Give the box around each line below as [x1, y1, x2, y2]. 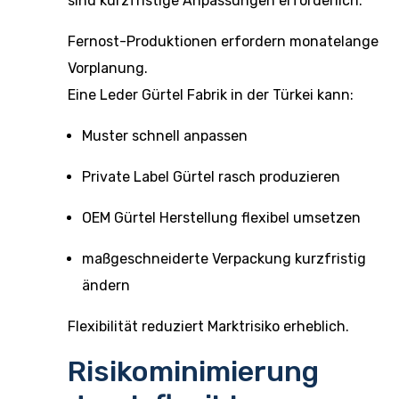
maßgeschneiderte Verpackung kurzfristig [82, 250, 366, 267]
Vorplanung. [68, 60, 148, 77]
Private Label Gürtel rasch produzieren [82, 168, 340, 185]
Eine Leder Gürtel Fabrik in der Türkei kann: [68, 86, 354, 103]
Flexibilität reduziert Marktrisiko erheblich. [68, 318, 349, 335]
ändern [82, 277, 130, 294]
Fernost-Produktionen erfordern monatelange [68, 33, 379, 50]
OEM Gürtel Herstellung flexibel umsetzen [82, 209, 361, 226]
